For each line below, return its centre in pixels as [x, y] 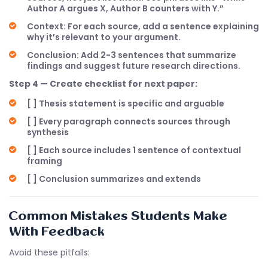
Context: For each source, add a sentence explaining [143, 26]
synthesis [48, 132]
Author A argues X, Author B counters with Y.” [125, 8]
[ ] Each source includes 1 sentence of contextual [134, 150]
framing [45, 161]
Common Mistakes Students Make [118, 216]
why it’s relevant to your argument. [104, 37]
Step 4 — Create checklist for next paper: [103, 84]
